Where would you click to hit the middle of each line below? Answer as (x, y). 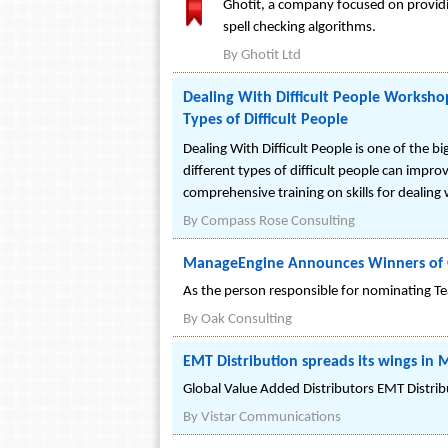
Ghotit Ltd (271, 55)
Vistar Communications (271, 417)
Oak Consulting (246, 319)
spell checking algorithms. (299, 27)
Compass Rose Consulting (278, 221)
